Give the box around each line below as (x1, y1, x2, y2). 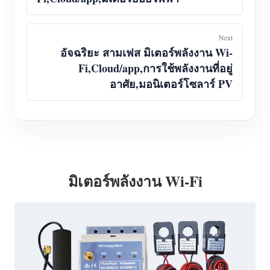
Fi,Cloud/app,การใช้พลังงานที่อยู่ (78, 60, 233, 76)
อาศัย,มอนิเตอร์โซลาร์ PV (110, 76, 233, 92)
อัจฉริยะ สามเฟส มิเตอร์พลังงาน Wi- (60, 45, 233, 60)
